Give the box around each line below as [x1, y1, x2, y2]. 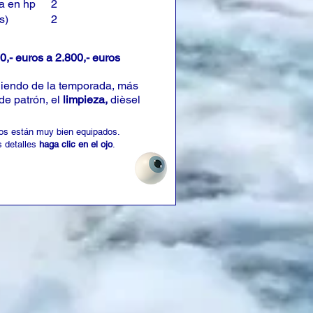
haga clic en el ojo [39, 139, 112, 150]
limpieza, [63, 93, 110, 106]
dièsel [110, 93, 140, 106]
